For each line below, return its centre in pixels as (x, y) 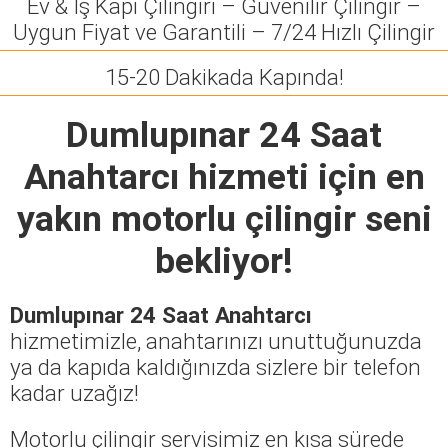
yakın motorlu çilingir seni (224, 218)
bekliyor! (224, 260)
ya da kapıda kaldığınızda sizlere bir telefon (215, 366)
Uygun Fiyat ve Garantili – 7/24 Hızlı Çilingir (224, 31)
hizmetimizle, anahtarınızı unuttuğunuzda (216, 340)
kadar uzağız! (74, 392)
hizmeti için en (301, 176)
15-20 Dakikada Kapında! (224, 76)
